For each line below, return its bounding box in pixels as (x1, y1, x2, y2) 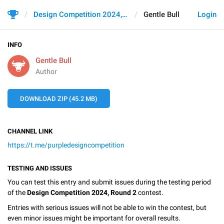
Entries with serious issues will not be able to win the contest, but (7, 203, 206, 211)
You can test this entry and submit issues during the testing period (7, 178, 211, 186)
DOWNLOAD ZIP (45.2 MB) (20, 95, 97, 102)
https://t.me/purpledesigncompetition (7, 141, 124, 149)
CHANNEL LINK (7, 127, 52, 135)
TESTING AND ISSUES (7, 164, 72, 172)
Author (35, 67, 57, 75)
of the (7, 188, 27, 196)
